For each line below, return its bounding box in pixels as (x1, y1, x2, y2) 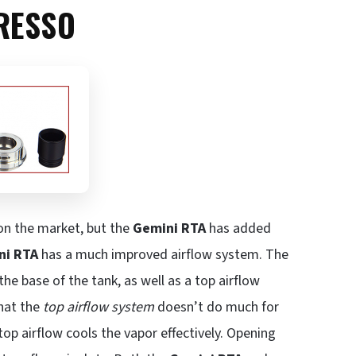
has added (206, 218, 271, 238)
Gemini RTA (133, 218, 206, 238)
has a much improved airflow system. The (38, 244, 288, 265)
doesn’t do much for (154, 296, 279, 317)
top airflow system (43, 296, 154, 317)
